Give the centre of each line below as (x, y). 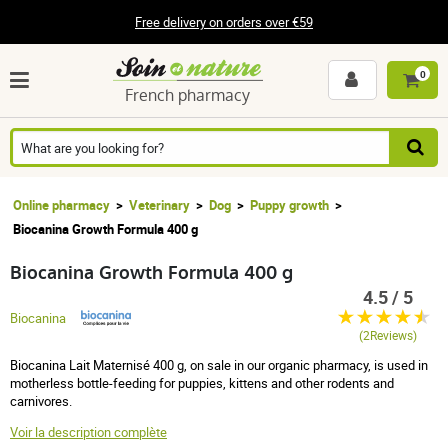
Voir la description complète (88, 431)
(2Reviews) (388, 335)
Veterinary (159, 205)
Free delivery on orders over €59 (224, 21)
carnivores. (41, 400)
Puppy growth (289, 205)
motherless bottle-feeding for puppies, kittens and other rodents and (202, 382)
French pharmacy (187, 95)
